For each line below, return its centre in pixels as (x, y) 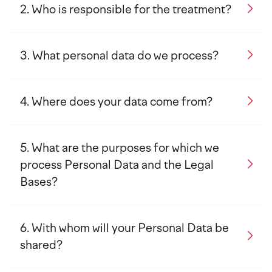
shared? (41, 245)
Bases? (39, 182)
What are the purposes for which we (125, 148)
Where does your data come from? (122, 102)
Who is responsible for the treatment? (131, 9)
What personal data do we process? (125, 56)
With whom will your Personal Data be (130, 228)
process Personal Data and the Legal (117, 165)
